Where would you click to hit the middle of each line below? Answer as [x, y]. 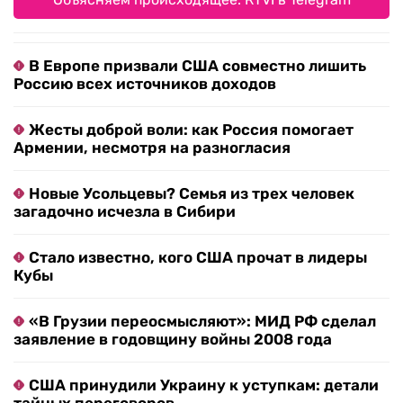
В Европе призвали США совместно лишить [197, 66]
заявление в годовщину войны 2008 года [173, 340]
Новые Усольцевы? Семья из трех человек [192, 194]
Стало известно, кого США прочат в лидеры [198, 258]
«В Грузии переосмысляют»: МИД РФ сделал [202, 322]
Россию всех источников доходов [145, 84]
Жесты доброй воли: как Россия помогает [191, 130]
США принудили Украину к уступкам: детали [204, 385]
